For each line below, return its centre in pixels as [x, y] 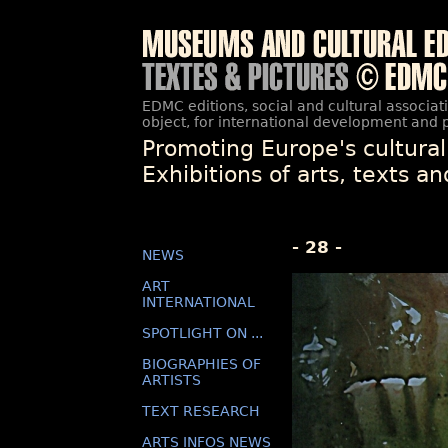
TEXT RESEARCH [201, 411]
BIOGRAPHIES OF [201, 364]
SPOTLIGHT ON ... [202, 333]
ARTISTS [171, 380]
